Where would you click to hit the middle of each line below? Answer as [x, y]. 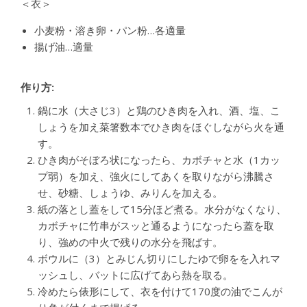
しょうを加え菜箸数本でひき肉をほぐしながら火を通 [161, 126]
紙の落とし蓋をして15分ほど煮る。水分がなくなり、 [162, 209]
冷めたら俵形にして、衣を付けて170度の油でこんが [160, 291]
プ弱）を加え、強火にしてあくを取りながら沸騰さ [156, 176]
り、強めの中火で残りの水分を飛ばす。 [130, 242]
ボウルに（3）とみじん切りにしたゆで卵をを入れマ [159, 258]
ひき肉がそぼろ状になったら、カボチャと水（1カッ [159, 159]
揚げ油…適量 [64, 46]
